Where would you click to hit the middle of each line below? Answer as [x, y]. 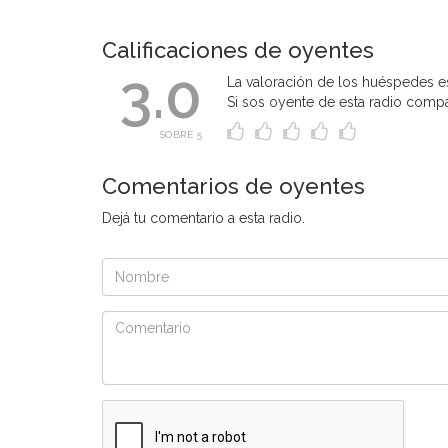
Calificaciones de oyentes [238, 50]
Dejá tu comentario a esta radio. [203, 218]
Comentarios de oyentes [233, 186]
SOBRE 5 [180, 134]
